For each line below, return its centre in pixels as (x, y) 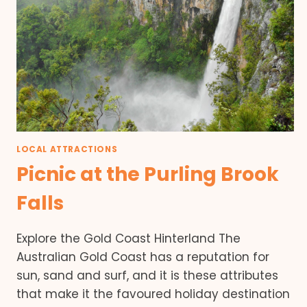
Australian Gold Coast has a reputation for (143, 257)
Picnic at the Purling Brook (148, 175)
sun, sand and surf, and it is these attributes (147, 276)
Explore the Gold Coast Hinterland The (128, 239)
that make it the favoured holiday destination (153, 294)
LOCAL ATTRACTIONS (67, 150)
